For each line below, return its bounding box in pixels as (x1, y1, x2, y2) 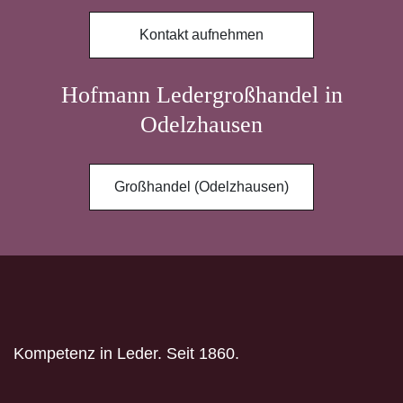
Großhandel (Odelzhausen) (114, 178, 289, 194)
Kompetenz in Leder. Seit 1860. (13, 344, 239, 363)
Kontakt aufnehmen (139, 26, 264, 42)
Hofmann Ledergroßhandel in (60, 81, 343, 108)
